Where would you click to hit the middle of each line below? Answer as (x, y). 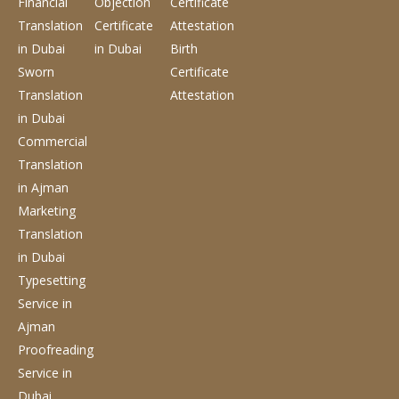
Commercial (53, 141)
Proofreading (56, 349)
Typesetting (52, 280)
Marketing (47, 210)
